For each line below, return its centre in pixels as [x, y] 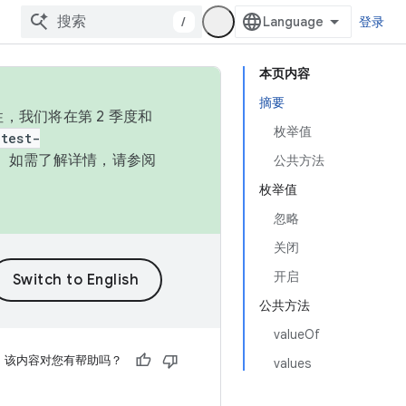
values [292, 363]
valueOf [297, 334]
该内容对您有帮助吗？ [63, 360]
